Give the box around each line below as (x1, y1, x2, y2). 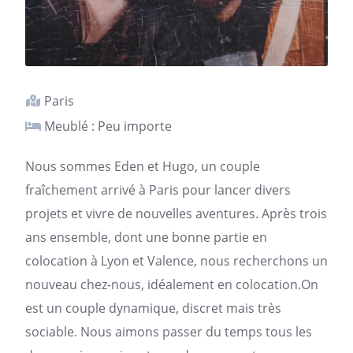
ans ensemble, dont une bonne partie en (25, 229, 267, 246)
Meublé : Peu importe (41, 117, 172, 135)
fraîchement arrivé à (25, 181, 149, 199)
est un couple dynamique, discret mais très (25, 299, 281, 317)
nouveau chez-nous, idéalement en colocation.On (25, 276, 318, 293)
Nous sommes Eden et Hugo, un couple (25, 158, 260, 175)
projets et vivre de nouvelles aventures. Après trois (25, 205, 327, 222)
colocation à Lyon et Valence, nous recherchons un (25, 252, 328, 269)
